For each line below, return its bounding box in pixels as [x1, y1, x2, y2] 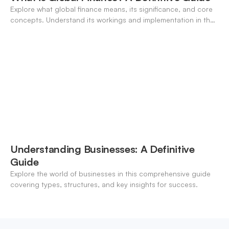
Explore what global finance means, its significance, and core [10, 5, 213, 14]
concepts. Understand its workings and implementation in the [10, 15, 214, 25]
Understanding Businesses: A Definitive [10, 142, 195, 155]
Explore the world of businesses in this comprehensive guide [10, 169, 211, 178]
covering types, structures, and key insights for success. [10, 179, 198, 189]
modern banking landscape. [10, 26, 103, 35]
